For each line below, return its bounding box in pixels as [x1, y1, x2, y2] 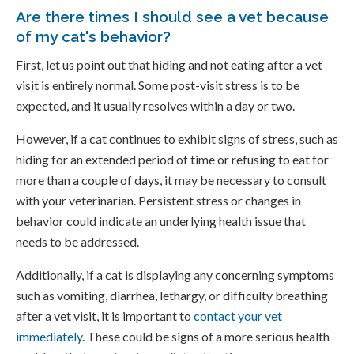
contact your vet [194, 308, 282, 324]
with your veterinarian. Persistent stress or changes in [16, 193, 301, 209]
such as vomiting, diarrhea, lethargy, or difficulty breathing [16, 288, 328, 303]
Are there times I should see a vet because [16, 8, 329, 26]
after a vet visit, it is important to [16, 308, 194, 324]
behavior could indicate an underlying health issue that [16, 213, 306, 229]
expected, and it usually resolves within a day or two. [16, 98, 295, 114]
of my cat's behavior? [16, 28, 171, 46]
